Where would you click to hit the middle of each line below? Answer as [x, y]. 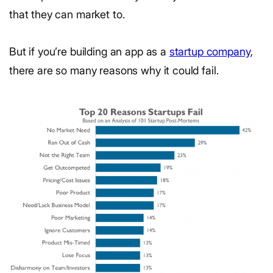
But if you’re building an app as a [89, 51]
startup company [210, 51]
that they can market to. [67, 14]
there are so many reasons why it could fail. [114, 70]
